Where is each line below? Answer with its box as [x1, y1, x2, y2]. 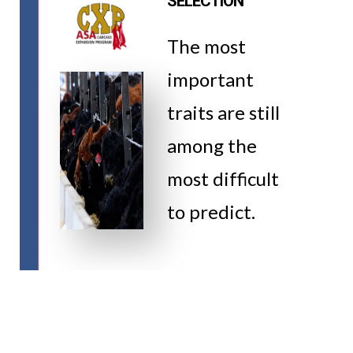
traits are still [166, 101, 280, 124]
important [166, 68, 254, 91]
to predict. [166, 200, 255, 223]
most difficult [166, 167, 279, 190]
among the [166, 134, 257, 157]
